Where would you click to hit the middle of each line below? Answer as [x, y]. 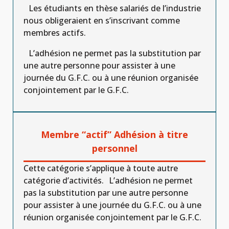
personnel [114, 148]
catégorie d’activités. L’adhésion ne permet [108, 180]
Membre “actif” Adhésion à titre [114, 134]
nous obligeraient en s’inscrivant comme [102, 20]
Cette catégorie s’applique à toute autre [101, 168]
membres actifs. [55, 33]
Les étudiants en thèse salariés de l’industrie [112, 8]
